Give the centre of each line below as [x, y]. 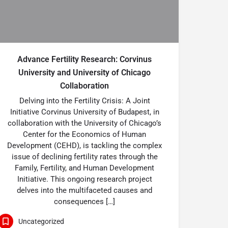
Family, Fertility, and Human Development [84, 168]
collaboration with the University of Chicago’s [84, 123]
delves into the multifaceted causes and [84, 190]
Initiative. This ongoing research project [84, 179]
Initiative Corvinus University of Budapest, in [84, 112]
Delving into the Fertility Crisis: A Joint [84, 101]
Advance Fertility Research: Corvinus [84, 59]
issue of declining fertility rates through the [84, 157]
